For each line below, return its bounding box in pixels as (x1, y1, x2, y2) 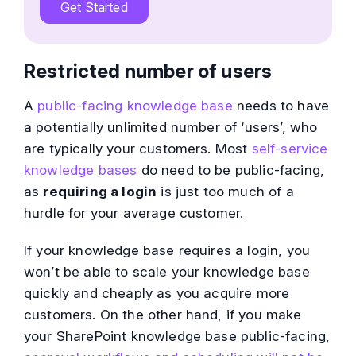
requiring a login (43, 184, 157, 200)
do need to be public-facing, (137, 162, 325, 179)
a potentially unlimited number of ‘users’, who (24, 119, 318, 136)
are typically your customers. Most (24, 141, 252, 157)
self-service (251, 141, 328, 157)
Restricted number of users (24, 60, 273, 83)
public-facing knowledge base (37, 98, 233, 114)
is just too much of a (157, 184, 294, 200)
